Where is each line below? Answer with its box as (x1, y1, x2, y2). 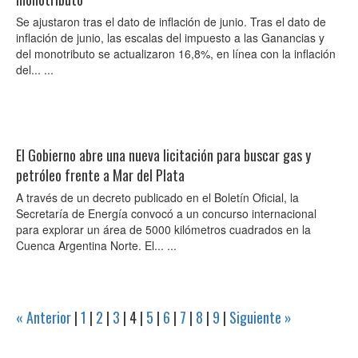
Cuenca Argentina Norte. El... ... (16, 237, 177, 253)
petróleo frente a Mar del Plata (16, 165, 185, 185)
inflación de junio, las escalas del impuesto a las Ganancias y (16, 30, 324, 46)
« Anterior (16, 307, 71, 328)
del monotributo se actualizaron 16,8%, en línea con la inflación (16, 46, 336, 62)
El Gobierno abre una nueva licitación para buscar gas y (16, 145, 311, 165)
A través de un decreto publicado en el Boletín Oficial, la (16, 189, 299, 205)
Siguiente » (229, 307, 292, 328)
